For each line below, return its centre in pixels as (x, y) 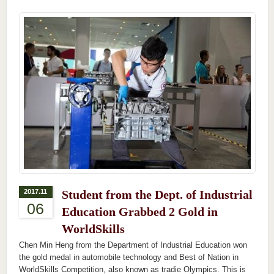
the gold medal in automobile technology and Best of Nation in (128, 257)
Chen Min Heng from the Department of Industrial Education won (133, 245)
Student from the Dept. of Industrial (157, 195)
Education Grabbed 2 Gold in (139, 212)
